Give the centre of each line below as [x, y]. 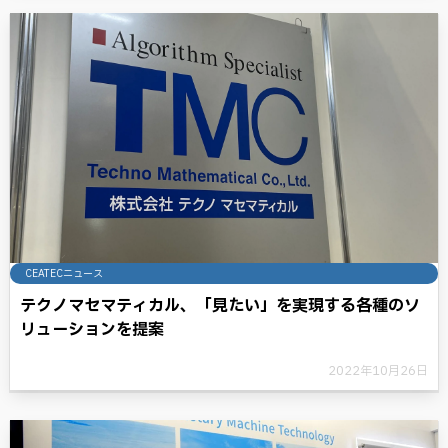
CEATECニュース [64, 273]
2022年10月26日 [378, 371]
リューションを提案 [92, 330]
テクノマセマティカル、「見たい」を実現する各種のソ [220, 306]
